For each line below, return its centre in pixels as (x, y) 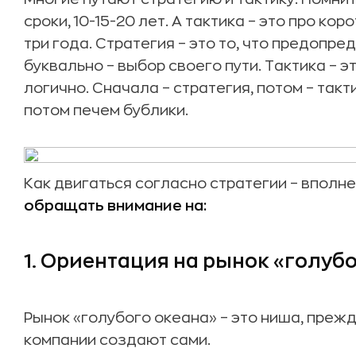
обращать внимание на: (115, 206)
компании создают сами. (117, 340)
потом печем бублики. (106, 110)
